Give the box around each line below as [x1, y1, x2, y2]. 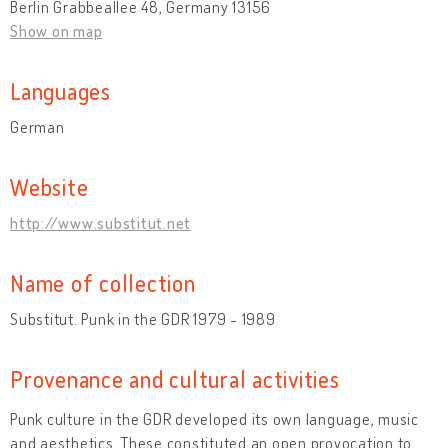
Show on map [10, 20, 103, 41]
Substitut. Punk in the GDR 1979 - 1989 [10, 308, 276, 329]
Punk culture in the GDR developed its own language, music [10, 408, 419, 429]
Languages [10, 75, 111, 105]
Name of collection [10, 267, 196, 297]
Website [10, 171, 89, 201]
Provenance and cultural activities [10, 363, 340, 393]
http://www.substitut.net [10, 212, 191, 233]
